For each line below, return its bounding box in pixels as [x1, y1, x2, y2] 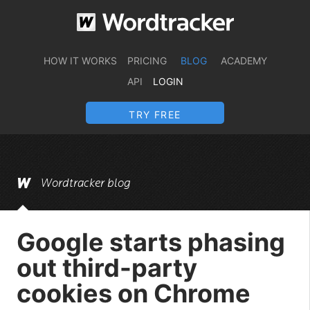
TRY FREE [129, 109, 181, 120]
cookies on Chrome [17, 278, 250, 309]
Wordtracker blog [41, 176, 131, 190]
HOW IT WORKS [43, 55, 117, 66]
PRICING [127, 55, 167, 66]
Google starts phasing [17, 227, 285, 257]
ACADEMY [220, 55, 267, 66]
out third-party [17, 253, 197, 283]
